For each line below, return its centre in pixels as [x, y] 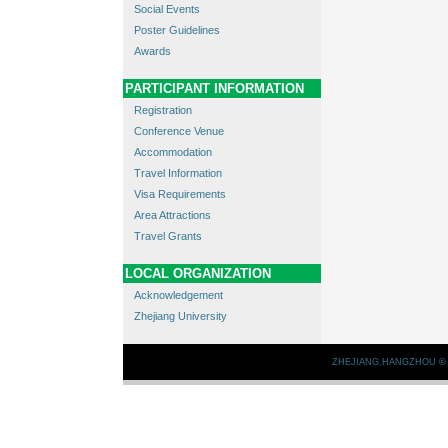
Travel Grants [167, 236]
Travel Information [177, 173]
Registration [162, 110]
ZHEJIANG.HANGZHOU [385, 362]
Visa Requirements [179, 194]
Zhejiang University [180, 316]
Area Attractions [172, 215]
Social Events [166, 9]
